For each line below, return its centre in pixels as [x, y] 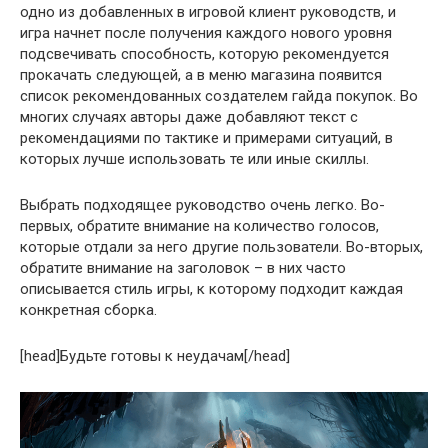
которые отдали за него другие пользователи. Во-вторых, [221, 247]
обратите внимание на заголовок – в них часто [183, 268]
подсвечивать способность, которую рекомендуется [204, 54]
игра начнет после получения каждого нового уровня [206, 33]
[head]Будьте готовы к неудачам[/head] [155, 356]
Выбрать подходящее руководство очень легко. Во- [202, 205]
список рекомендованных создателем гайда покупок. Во [219, 96]
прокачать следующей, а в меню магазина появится [201, 75]
